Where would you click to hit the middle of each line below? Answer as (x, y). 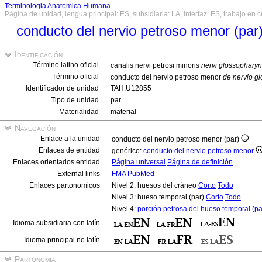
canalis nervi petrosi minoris (156, 65)
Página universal (139, 162)
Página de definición (200, 162)
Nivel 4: (125, 209)
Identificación (37, 54)
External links (79, 174)
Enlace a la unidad (70, 139)
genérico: (127, 151)
